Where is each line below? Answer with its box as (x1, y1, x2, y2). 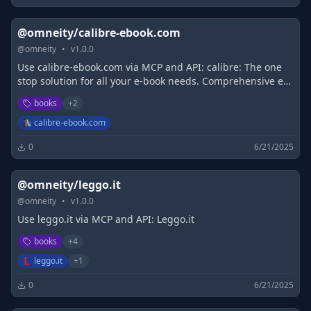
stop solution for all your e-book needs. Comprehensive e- (17, 74, 287, 87)
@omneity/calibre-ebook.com (17, 25, 180, 40)
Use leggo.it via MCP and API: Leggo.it (17, 212, 194, 226)
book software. (17, 88, 85, 101)
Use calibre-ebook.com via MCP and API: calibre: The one (17, 60, 282, 74)
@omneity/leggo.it (17, 177, 121, 192)
